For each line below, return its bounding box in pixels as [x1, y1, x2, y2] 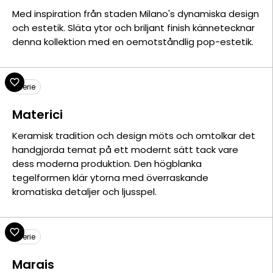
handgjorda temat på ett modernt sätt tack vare [12, 143, 238, 156]
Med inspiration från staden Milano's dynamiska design [12, 7, 259, 20]
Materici [12, 106, 63, 123]
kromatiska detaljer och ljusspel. [12, 185, 157, 198]
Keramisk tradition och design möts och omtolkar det [12, 129, 255, 142]
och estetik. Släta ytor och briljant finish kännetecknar [12, 21, 255, 34]
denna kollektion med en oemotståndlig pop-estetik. [12, 35, 253, 48]
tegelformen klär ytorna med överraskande [12, 171, 208, 184]
